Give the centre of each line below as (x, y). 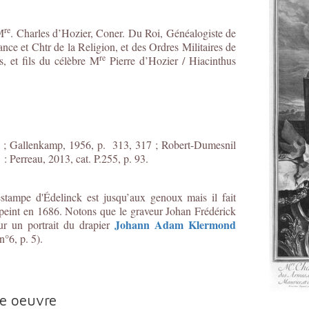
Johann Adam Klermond (175, 225)
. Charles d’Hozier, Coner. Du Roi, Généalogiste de (123, 33)
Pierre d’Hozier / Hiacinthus (171, 60)
